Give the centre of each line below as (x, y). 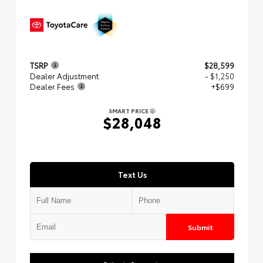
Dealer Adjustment (64, 76)
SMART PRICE (129, 111)
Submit (200, 227)
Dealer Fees (52, 87)
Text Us (132, 174)
